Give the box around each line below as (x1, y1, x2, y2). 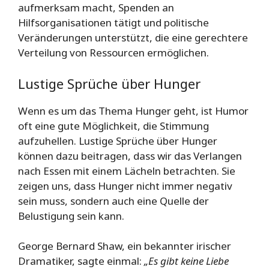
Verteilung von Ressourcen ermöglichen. (18, 46, 209, 60)
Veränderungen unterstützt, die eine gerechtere (18, 31, 248, 45)
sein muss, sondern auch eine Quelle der (18, 193, 209, 208)
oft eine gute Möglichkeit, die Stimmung (18, 118, 209, 133)
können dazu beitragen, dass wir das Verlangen (18, 148, 242, 163)
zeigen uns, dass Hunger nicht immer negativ (18, 178, 232, 193)
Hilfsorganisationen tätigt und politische (18, 16, 209, 30)
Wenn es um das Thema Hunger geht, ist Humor (18, 103, 249, 118)
